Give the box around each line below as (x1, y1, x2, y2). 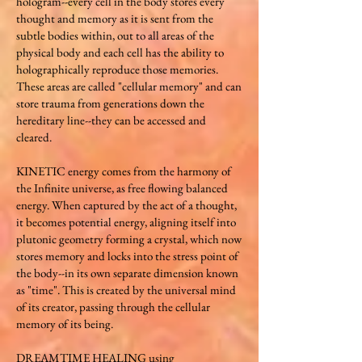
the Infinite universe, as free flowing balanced (16, 180, 228, 196)
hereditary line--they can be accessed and (16, 112, 206, 128)
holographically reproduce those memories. (16, 61, 218, 77)
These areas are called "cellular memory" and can (16, 78, 242, 94)
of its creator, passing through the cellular (16, 299, 210, 314)
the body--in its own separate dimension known (16, 265, 238, 280)
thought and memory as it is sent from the (16, 11, 213, 26)
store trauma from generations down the (16, 95, 204, 111)
